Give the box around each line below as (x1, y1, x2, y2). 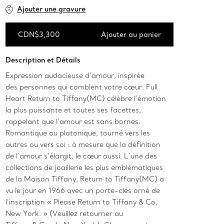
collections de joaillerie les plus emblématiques (5, 163, 163, 172)
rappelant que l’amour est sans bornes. (5, 117, 141, 126)
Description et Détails (5, 55, 81, 65)
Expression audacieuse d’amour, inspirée (5, 71, 145, 80)
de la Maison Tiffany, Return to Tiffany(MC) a (5, 174, 164, 184)
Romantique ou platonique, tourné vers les (5, 128, 150, 138)
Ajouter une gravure (17, 4, 86, 14)
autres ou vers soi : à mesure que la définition (5, 140, 161, 149)
